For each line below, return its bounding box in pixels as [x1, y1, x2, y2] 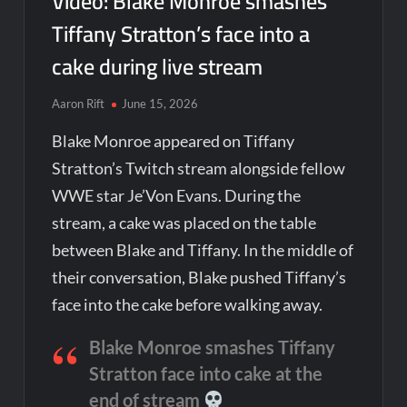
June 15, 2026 [122, 95, 199, 111]
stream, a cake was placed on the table [52, 212, 317, 233]
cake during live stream [52, 45, 263, 87]
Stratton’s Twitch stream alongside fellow [52, 157, 346, 178]
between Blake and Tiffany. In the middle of [52, 239, 354, 260]
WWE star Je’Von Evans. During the [52, 184, 302, 205]
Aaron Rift [52, 95, 105, 111]
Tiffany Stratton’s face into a [52, 13, 311, 55]
